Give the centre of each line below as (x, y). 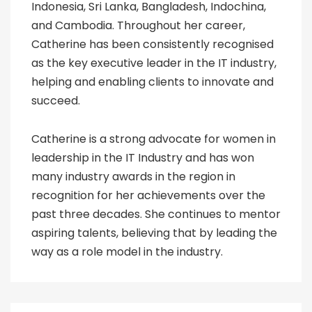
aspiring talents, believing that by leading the (154, 233)
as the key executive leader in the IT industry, (154, 63)
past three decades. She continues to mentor (156, 214)
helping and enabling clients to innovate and (153, 82)
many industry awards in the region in (133, 177)
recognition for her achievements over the (148, 196)
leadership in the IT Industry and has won (143, 158)
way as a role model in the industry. (127, 252)
